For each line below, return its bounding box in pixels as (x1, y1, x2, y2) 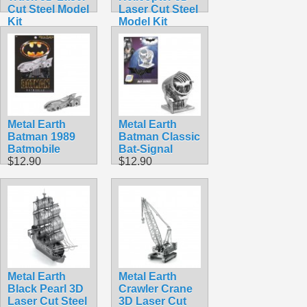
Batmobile (8, 143, 60, 155)
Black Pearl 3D (8, 282, 84, 295)
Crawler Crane (119, 282, 193, 295)
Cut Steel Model (8, 3, 89, 15)
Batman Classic (119, 130, 200, 143)
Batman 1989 (8, 130, 75, 143)
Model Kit (119, 15, 167, 27)
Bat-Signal (119, 143, 173, 155)
